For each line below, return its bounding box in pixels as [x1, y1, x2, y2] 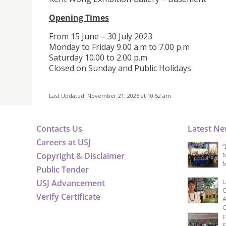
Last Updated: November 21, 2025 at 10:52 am [49, 91, 171, 99]
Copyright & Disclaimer [36, 150, 125, 161]
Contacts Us [36, 123, 82, 134]
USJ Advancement [36, 177, 105, 189]
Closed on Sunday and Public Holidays [49, 62, 191, 74]
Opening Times [49, 12, 109, 23]
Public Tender [36, 163, 89, 175]
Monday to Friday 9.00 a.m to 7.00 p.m [49, 41, 190, 52]
